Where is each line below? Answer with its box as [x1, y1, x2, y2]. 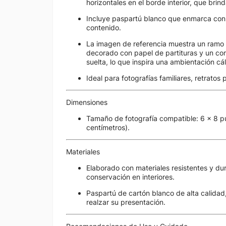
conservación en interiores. [86, 173, 175, 181]
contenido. [86, 23, 121, 32]
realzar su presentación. [86, 198, 165, 206]
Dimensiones [66, 98, 107, 106]
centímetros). [86, 123, 130, 132]
